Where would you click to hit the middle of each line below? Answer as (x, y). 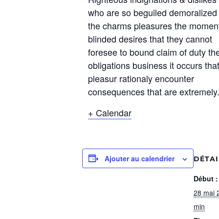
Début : (206, 178)
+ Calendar (110, 112)
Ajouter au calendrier (140, 158)
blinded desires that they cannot (150, 38)
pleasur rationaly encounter (141, 78)
